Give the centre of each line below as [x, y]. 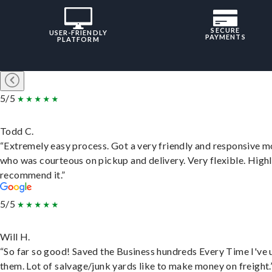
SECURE [226, 30]
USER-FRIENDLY [78, 33]
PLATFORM [78, 39]
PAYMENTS [225, 37]
